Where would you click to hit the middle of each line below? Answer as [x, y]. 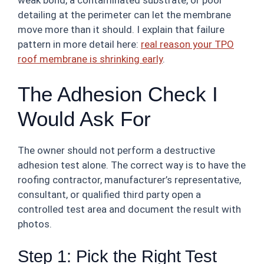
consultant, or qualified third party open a [109, 194]
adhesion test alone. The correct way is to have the [132, 165]
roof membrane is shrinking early [90, 59]
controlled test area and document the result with [129, 209]
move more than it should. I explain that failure [121, 29]
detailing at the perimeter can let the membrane [124, 15]
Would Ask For [84, 118]
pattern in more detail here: [79, 44]
